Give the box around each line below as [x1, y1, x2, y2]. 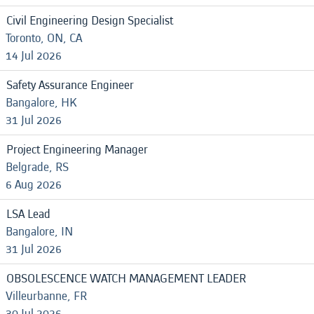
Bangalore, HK [6, 94, 76, 111]
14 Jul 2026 [6, 47, 62, 64]
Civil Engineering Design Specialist [6, 12, 173, 29]
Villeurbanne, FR [6, 287, 87, 305]
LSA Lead [6, 205, 50, 223]
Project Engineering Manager [6, 141, 148, 158]
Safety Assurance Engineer [6, 76, 134, 94]
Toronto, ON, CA [6, 29, 82, 47]
